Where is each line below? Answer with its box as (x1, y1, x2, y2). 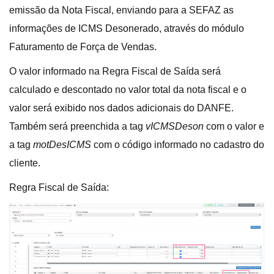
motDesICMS (33, 139, 91, 150)
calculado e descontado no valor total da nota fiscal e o (9, 84, 246, 95)
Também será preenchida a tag (9, 121, 146, 131)
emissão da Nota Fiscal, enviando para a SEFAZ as (9, 5, 234, 15)
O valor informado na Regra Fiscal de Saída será (9, 66, 221, 76)
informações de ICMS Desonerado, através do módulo (9, 23, 244, 34)
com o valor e (204, 121, 264, 131)
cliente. (9, 158, 40, 168)
